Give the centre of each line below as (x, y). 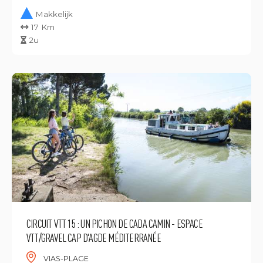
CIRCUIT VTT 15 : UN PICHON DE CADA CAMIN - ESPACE (114, 223)
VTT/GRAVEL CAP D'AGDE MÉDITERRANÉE (94, 237)
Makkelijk (54, 14)
